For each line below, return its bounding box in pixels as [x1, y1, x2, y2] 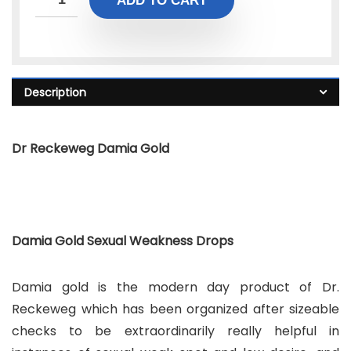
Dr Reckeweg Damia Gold [12, 139, 169, 157]
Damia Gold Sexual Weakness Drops [12, 232, 233, 250]
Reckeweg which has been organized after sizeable [12, 300, 339, 318]
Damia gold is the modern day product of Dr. [12, 278, 339, 296]
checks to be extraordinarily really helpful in [12, 322, 339, 340]
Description [24, 85, 86, 100]
